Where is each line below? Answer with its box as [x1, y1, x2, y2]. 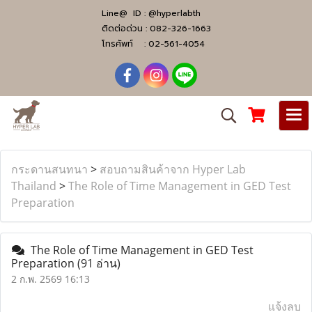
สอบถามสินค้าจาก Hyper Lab [100, 162, 246, 177]
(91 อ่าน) [77, 256, 120, 271]
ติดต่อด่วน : [101, 22, 150, 35]
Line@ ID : [101, 7, 148, 19]
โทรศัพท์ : [101, 38, 148, 50]
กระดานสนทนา [11, 162, 88, 177]
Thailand [11, 178, 56, 194]
